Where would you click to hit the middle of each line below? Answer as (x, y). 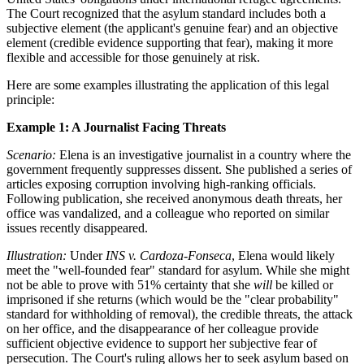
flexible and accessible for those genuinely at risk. (133, 57)
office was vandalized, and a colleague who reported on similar (168, 213)
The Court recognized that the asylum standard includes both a (166, 13)
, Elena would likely (283, 255)
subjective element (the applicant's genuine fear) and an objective (172, 28)
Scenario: (31, 154)
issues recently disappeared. (77, 227)
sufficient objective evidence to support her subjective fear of (162, 343)
